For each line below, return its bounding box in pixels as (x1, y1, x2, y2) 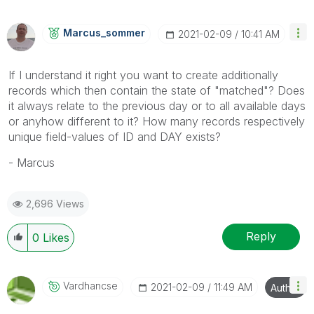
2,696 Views (26, 197, 84, 210)
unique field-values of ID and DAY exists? (8, 129, 221, 144)
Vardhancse (63, 279, 118, 292)
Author (271, 281, 301, 294)
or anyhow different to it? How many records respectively (8, 114, 305, 128)
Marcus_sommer (63, 26, 145, 39)
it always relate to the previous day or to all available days (8, 98, 306, 113)
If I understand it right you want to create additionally (8, 67, 278, 82)
